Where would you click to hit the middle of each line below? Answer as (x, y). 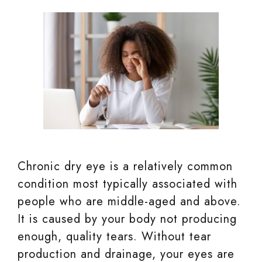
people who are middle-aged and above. (129, 201)
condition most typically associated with (127, 184)
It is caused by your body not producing (127, 219)
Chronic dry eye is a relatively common (125, 166)
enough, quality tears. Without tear (114, 237)
